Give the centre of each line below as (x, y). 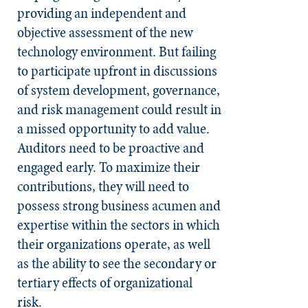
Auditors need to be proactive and (111, 147)
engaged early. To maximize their (109, 167)
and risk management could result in (119, 109)
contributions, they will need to (103, 186)
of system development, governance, (119, 90)
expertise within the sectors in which (119, 224)
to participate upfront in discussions (117, 70)
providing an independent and (102, 13)
